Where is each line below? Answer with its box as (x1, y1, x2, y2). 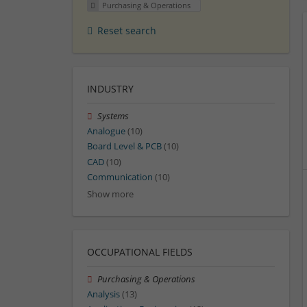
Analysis (87, 288, 120, 301)
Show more (87, 188, 134, 201)
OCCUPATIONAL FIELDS (87, 245, 193, 259)
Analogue (87, 125, 125, 138)
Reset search (97, 24, 156, 38)
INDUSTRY (87, 82, 134, 96)
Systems (97, 110, 130, 123)
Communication (87, 171, 153, 183)
